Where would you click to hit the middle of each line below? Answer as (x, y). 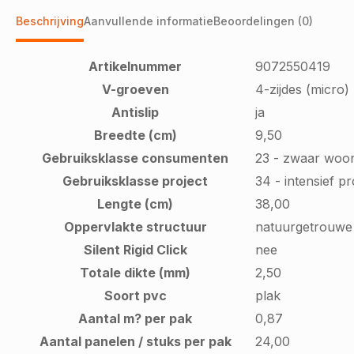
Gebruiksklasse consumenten (135, 158)
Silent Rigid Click (135, 250)
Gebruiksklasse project (135, 181)
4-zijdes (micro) (302, 90)
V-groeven (135, 90)
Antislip (135, 113)
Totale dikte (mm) (135, 273)
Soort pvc (135, 296)
